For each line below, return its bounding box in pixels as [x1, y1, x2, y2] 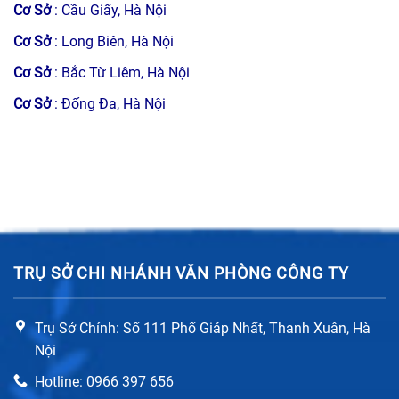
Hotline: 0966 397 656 [35, 372, 174, 390]
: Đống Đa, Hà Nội [54, 94, 166, 112]
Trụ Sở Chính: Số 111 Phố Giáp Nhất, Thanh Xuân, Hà [35, 320, 370, 338]
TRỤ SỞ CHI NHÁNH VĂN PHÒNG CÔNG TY [13, 263, 349, 282]
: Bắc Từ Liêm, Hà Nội [54, 63, 190, 81]
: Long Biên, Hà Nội [54, 32, 174, 50]
